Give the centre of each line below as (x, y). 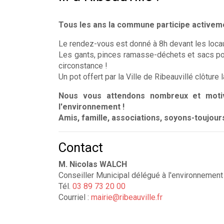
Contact (81, 148)
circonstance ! (83, 66)
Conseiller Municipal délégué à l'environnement (141, 175)
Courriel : (75, 197)
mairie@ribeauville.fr (127, 197)
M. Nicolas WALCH (93, 164)
